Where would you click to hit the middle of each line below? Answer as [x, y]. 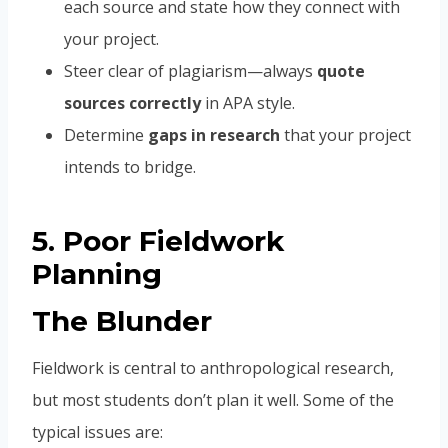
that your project [345, 135]
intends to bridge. [130, 167]
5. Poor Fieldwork [158, 241]
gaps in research [214, 135]
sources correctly [132, 103]
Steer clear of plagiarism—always [190, 71]
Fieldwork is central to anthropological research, [213, 368]
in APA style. [248, 103]
